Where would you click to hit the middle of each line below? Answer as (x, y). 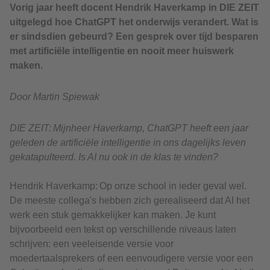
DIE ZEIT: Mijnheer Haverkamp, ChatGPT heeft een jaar (129, 128)
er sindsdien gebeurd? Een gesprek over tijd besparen (134, 37)
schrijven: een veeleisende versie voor (92, 244)
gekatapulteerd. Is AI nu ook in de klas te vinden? (114, 157)
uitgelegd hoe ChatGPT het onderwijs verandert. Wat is (134, 22)
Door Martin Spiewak (55, 97)
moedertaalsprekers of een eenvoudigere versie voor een (131, 259)
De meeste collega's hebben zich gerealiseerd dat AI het (130, 201)
